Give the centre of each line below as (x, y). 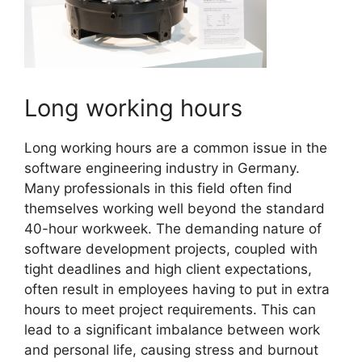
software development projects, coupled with (171, 248)
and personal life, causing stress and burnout (171, 349)
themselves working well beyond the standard (175, 208)
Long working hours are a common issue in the (176, 147)
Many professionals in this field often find (158, 188)
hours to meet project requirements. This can (170, 309)
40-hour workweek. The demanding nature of (173, 228)
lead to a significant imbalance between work (172, 329)
